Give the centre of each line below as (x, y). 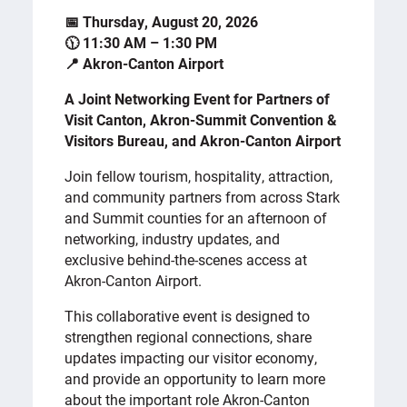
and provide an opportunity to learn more (195, 378)
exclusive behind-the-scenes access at (186, 259)
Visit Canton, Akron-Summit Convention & (201, 119)
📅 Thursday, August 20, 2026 (162, 21)
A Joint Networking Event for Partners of (198, 98)
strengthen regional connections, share (189, 336)
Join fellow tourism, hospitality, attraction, (199, 175)
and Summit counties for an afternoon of (196, 217)
